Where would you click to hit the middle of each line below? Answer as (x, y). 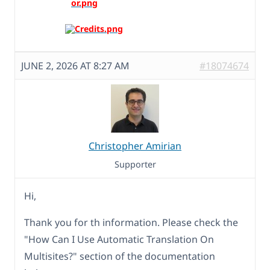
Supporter (135, 164)
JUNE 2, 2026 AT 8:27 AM (75, 65)
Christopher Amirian (135, 146)
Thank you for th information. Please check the (131, 222)
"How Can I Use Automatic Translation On (119, 239)
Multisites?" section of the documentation (120, 256)
